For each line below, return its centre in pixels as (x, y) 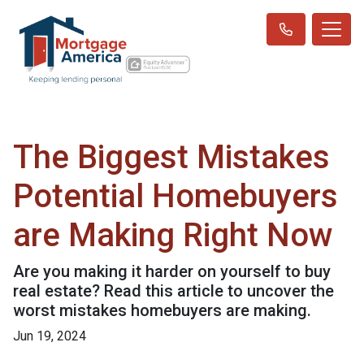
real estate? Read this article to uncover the (173, 290)
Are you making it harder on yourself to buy (172, 271)
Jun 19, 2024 (50, 336)
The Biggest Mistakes (171, 157)
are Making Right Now (173, 235)
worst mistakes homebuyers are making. (162, 310)
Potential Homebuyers (175, 196)
